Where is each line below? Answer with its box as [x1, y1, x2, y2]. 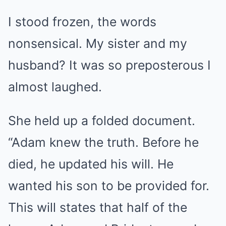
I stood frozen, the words [8, 14, 156, 29]
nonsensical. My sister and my [8, 35, 187, 51]
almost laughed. [8, 79, 102, 94]
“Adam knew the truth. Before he [8, 134, 199, 150]
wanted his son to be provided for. [8, 178, 209, 193]
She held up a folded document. [8, 112, 195, 128]
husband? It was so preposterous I [8, 57, 211, 73]
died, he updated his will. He [8, 156, 174, 172]
